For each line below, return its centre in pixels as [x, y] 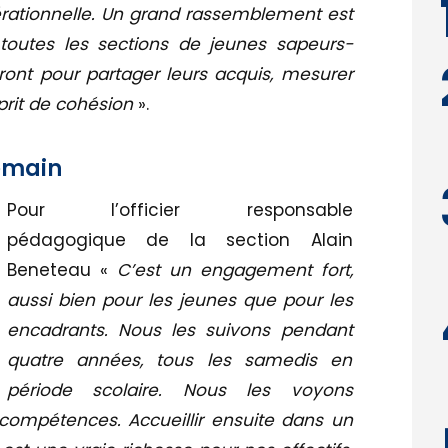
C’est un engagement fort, [234, 270]
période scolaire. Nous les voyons [179, 390]
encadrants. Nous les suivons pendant [179, 330]
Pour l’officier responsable [179, 210]
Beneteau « [61, 270]
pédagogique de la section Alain [179, 240]
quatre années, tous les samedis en [179, 360]
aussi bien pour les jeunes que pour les [179, 300]
